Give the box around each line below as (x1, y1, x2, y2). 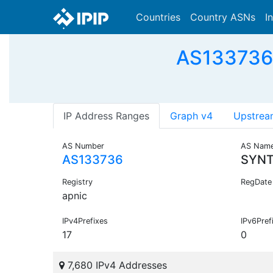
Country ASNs (190, 11, 255, 23)
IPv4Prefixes (62, 216, 108, 226)
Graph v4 (170, 110, 213, 122)
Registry (62, 177, 93, 187)
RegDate (240, 177, 272, 187)
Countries (136, 11, 180, 23)
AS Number (62, 141, 104, 151)
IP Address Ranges (63, 110, 149, 122)
